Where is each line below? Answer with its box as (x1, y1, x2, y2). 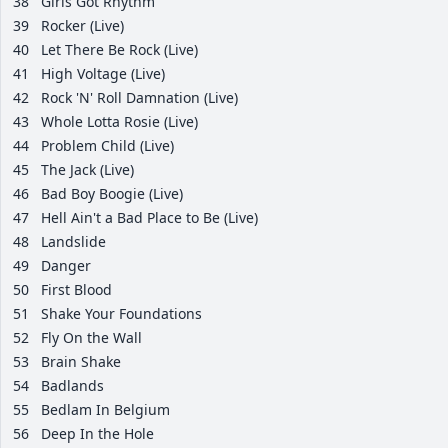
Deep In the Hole (41, 424, 154, 444)
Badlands (41, 376, 104, 396)
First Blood (41, 280, 112, 300)
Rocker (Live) (41, 16, 124, 36)
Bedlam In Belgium (41, 400, 170, 420)
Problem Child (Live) (41, 136, 174, 156)
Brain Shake (41, 352, 121, 372)
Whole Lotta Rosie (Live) (41, 112, 198, 132)
